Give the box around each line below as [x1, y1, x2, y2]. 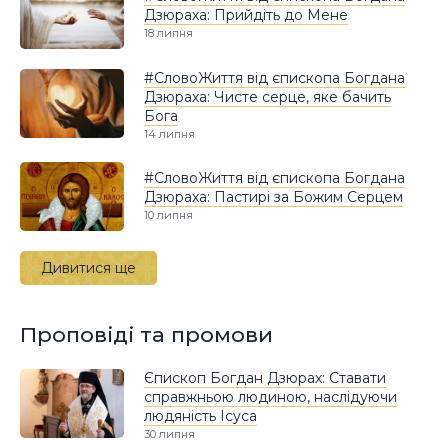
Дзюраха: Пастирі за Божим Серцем [144, 188, 403, 207]
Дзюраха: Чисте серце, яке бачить [144, 88, 391, 107]
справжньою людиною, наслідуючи [144, 388, 397, 407]
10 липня [144, 208, 193, 223]
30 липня [144, 427, 195, 442]
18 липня [144, 26, 193, 41]
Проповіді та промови [20, 322, 273, 348]
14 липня [144, 127, 195, 142]
